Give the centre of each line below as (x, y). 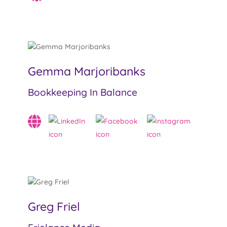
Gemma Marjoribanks (86, 71)
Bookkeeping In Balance (82, 92)
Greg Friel (54, 207)
